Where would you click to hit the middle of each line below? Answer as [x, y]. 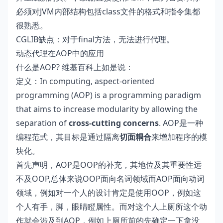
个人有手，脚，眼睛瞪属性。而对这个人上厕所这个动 [111, 206]
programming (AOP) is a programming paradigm [109, 95]
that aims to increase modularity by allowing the [107, 109]
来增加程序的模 [179, 137]
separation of [42, 123]
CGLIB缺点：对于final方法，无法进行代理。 [95, 39]
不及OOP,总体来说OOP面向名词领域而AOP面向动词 [110, 178]
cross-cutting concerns [114, 123]
